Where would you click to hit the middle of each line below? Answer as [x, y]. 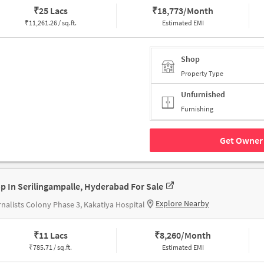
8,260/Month [186, 235]
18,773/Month [186, 11]
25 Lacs [53, 11]
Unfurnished [203, 95]
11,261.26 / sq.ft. [52, 23]
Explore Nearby [182, 204]
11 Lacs [53, 235]
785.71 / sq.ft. [53, 247]
